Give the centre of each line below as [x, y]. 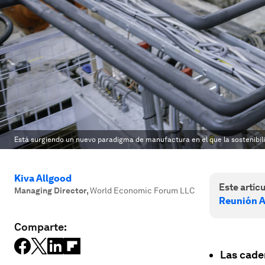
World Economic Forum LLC [142, 190]
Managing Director [50, 190]
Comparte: [41, 227]
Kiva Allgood [43, 178]
